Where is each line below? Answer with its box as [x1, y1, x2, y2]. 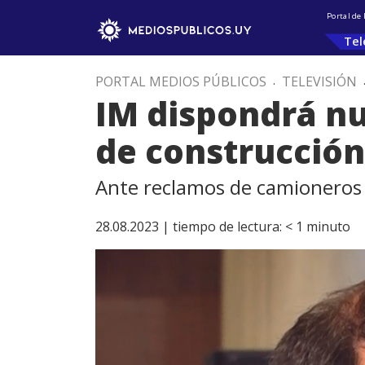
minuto [306, 218, 350, 235]
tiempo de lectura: [173, 218, 282, 235]
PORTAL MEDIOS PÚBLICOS [95, 73, 266, 90]
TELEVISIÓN [282, 73, 357, 90]
